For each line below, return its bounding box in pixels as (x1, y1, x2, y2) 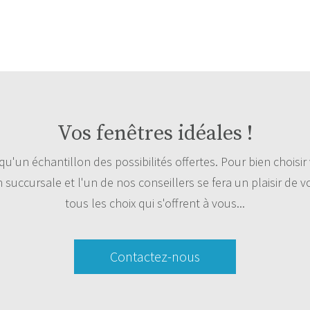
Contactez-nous (110, 248, 200, 265)
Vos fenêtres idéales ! (57, 120, 253, 147)
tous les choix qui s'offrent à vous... (64, 195, 245, 212)
